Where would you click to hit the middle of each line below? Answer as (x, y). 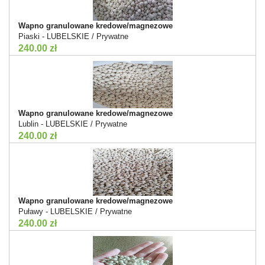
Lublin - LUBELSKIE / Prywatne (73, 124)
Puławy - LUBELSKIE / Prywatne (75, 211)
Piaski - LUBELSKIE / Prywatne (73, 36)
